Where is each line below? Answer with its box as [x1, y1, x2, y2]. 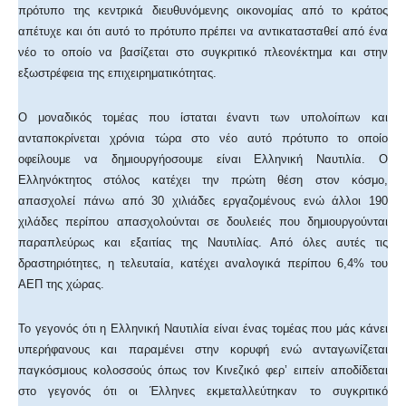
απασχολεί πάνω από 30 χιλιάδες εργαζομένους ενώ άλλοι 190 [18, 193, 388, 208]
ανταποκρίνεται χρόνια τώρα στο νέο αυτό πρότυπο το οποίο [18, 130, 388, 145]
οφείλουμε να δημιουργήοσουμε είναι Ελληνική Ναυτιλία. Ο [18, 151, 388, 166]
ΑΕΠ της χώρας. [18, 276, 104, 291]
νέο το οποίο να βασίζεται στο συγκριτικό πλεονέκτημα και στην [18, 44, 388, 59]
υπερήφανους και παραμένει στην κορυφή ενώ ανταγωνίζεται [18, 342, 388, 356]
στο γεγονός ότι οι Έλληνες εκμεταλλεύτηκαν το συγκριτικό [18, 383, 388, 398]
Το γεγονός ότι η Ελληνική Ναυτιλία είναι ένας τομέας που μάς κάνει [18, 321, 388, 335]
